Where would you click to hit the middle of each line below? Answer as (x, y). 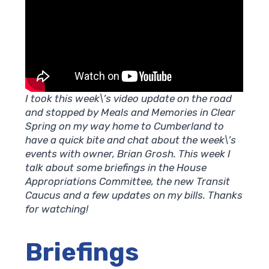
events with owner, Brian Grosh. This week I (128, 154)
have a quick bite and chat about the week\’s (131, 140)
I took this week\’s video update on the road (129, 99)
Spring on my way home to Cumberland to (125, 126)
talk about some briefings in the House (116, 168)
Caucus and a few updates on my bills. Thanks (134, 195)
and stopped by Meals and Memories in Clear (131, 113)
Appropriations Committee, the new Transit (128, 182)
